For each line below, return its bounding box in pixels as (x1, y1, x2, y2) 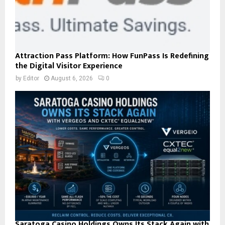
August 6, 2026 (51, 75, 93, 82)
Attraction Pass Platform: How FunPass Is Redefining (15, 49, 209, 63)
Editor (23, 75, 39, 82)
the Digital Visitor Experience (15, 59, 123, 73)
